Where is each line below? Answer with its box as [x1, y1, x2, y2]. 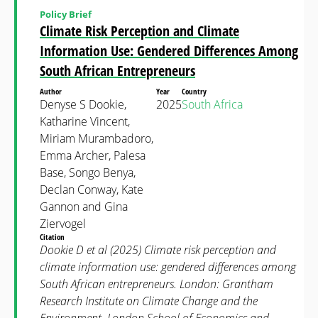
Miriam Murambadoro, [40, 131, 153, 146]
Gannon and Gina [40, 199, 128, 214]
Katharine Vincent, [40, 114, 130, 129]
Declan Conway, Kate [40, 182, 143, 197]
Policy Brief [40, 8, 92, 21]
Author [40, 86, 64, 97]
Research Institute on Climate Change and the [40, 293, 258, 309]
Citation [40, 231, 67, 242]
